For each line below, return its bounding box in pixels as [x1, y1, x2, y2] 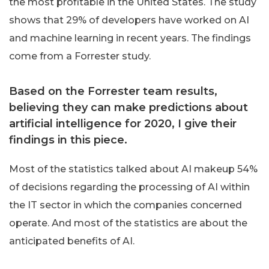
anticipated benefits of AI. [9, 235, 134, 247]
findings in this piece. [9, 133, 127, 147]
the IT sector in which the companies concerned [9, 199, 242, 211]
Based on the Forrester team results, [9, 85, 217, 98]
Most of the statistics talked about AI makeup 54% [9, 163, 258, 175]
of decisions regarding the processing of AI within [9, 181, 250, 193]
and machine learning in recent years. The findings [9, 32, 251, 44]
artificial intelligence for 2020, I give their [9, 117, 237, 131]
